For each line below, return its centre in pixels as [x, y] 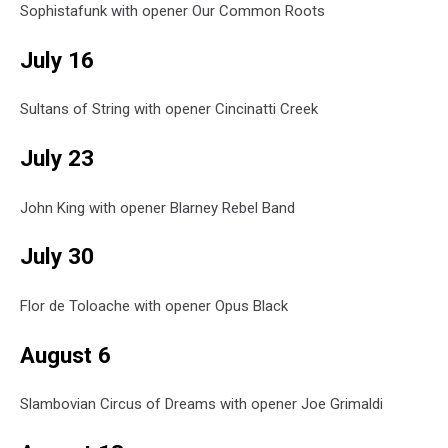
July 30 [57, 256]
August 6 [65, 354]
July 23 [57, 158]
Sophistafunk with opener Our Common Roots [172, 11]
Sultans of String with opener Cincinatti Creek [169, 109]
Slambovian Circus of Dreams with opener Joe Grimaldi [201, 404]
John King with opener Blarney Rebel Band [157, 207]
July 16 [57, 59]
